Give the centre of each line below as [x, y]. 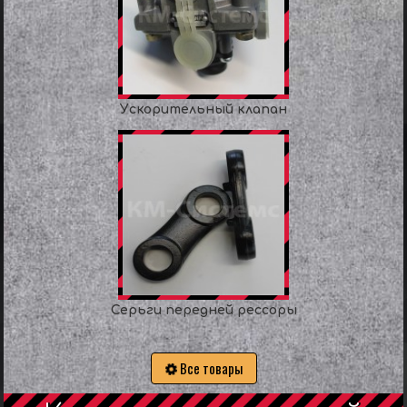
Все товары [209, 368]
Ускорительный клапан [203, 109]
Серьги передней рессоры [203, 310]
